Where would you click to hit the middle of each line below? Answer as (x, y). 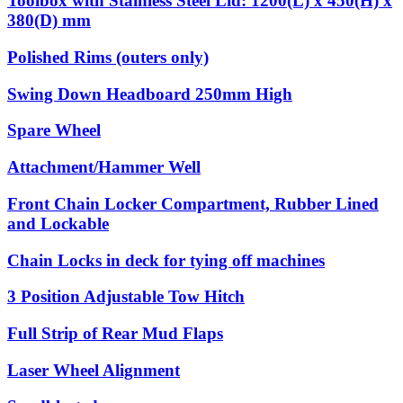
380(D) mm (49, 21)
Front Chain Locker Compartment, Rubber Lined (193, 203)
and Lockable (58, 223)
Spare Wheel (54, 130)
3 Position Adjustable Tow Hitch (126, 297)
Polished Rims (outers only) (108, 57)
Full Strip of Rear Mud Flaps (115, 333)
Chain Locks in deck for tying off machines (166, 260)
